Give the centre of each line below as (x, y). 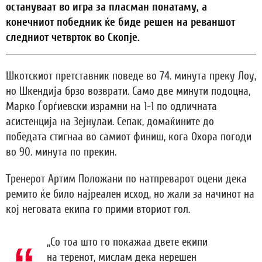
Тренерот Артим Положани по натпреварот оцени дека (126, 179)
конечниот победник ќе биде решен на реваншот (120, 22)
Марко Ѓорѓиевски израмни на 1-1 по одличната (111, 106)
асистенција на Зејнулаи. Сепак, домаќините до (110, 121)
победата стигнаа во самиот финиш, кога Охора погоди (129, 137)
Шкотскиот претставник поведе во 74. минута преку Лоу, (131, 76)
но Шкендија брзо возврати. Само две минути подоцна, (128, 91)
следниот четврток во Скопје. (73, 37)
